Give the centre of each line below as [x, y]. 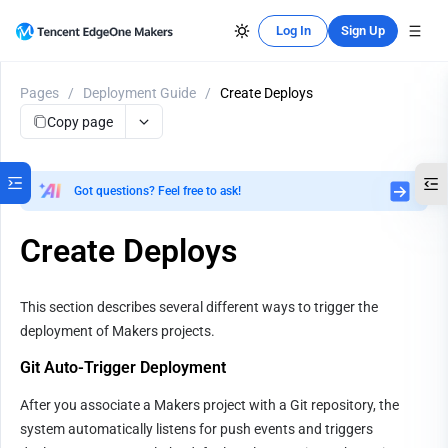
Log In [293, 30]
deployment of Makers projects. [117, 331]
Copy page [80, 121]
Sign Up [363, 30]
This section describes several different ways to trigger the [199, 307]
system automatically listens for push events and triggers [196, 429]
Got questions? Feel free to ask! [157, 191]
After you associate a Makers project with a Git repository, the [209, 405]
